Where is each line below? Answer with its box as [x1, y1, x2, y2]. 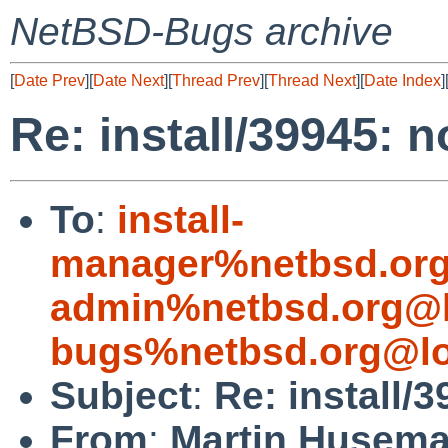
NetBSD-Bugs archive [10, 10, 393, 53]
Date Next [93, 72, 164, 89]
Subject [50, 373, 192, 417]
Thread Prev [172, 72, 260, 89]
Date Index [364, 72, 441, 89]
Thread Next [268, 72, 356, 89]
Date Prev [14, 72, 85, 89]
